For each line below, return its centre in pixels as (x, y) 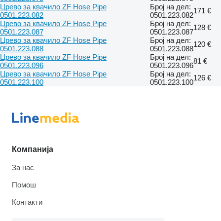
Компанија (33, 149)
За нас (23, 167)
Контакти (27, 202)
